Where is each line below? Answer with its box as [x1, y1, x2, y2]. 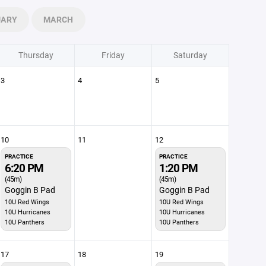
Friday [101, 49, 125, 61]
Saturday [173, 49, 207, 61]
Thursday [18, 49, 53, 61]
